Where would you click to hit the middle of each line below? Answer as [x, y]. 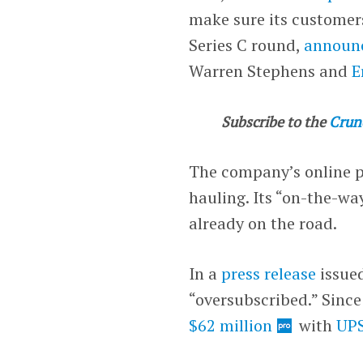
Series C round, [247, 45]
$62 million [231, 325]
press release [269, 273]
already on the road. [263, 223]
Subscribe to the [274, 121]
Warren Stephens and [271, 70]
